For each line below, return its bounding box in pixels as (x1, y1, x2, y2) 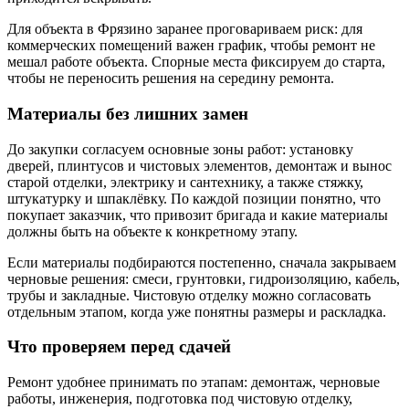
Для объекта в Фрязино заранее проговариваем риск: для (7, 21, 362, 37)
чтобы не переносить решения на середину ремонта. (7, 70, 334, 87)
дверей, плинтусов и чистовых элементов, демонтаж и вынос (7, 157, 392, 173)
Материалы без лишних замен (7, 103, 248, 123)
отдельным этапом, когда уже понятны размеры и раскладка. (7, 303, 386, 320)
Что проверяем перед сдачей (7, 337, 231, 357)
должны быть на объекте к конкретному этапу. (7, 223, 298, 239)
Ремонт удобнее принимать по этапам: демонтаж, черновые (7, 373, 380, 390)
